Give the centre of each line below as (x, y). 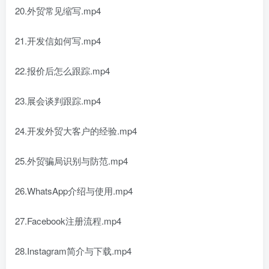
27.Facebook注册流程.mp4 (68, 221)
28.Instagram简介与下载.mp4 (73, 251)
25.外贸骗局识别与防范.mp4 (71, 161)
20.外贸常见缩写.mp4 (58, 11)
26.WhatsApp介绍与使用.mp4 (74, 191)
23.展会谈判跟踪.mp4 (58, 101)
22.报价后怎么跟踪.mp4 (62, 71)
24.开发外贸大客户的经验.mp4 (76, 131)
